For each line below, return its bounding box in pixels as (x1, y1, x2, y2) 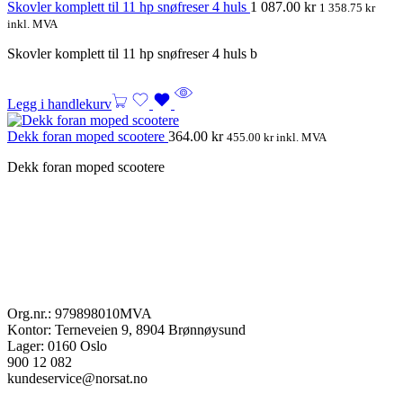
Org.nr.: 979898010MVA (7, 305, 152, 321)
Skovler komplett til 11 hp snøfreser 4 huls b (7, 45, 257, 61)
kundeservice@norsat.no (7, 370, 148, 386)
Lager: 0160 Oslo (7, 337, 107, 354)
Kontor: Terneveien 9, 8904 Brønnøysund (7, 321, 246, 337)
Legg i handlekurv (7, 95, 112, 112)
